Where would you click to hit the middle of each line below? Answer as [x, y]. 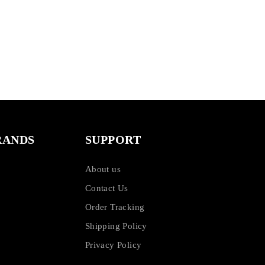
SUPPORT [113, 139]
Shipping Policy [116, 226]
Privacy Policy [113, 245]
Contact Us [106, 188]
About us [103, 169]
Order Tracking [115, 207]
